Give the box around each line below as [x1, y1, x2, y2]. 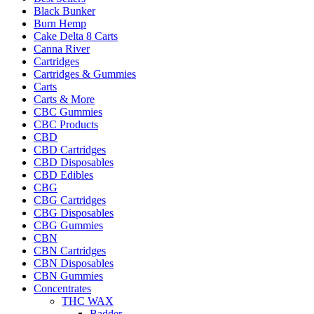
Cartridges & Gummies [34, 68, 136, 80]
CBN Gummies [34, 270, 103, 282]
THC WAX [62, 295, 114, 307]
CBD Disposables [34, 156, 114, 168]
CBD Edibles [34, 169, 93, 181]
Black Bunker [34, 5, 95, 17]
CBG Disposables [34, 207, 114, 219]
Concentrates [34, 282, 91, 294]
